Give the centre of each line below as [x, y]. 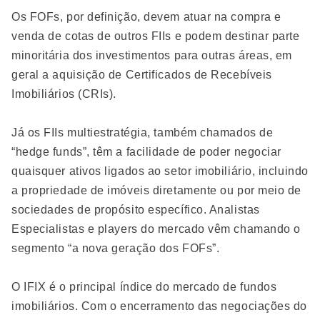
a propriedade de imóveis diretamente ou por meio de [157, 191]
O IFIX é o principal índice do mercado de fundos [144, 287]
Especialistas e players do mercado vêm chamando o [156, 229]
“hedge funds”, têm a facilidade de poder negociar [146, 152]
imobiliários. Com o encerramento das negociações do [160, 306]
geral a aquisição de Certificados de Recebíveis [142, 75]
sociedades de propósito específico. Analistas [136, 210]
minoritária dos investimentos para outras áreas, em [152, 56]
